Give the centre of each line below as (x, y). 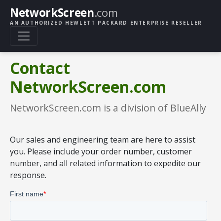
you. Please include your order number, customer (101, 151)
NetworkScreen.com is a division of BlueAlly (108, 108)
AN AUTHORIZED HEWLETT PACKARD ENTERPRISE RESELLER (106, 22)
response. (28, 175)
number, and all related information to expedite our (105, 163)
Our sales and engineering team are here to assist (103, 139)
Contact (40, 68)
